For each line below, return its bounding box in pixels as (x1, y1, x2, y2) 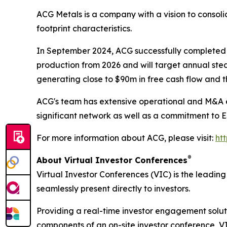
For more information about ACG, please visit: (36, 133, 215, 143)
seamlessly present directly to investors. (36, 183, 190, 194)
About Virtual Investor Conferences (36, 155, 187, 165)
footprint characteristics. (36, 23, 132, 33)
